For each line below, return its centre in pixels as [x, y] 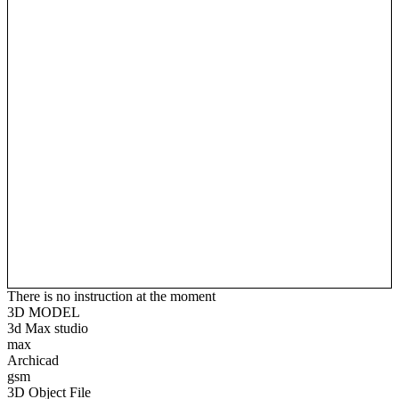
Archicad [33, 360]
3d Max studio [48, 328]
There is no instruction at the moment [111, 296]
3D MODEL [44, 312]
